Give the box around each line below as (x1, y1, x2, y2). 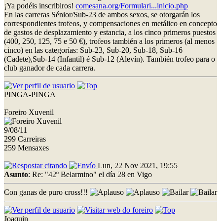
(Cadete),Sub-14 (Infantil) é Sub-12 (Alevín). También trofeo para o (4, 54, 215, 63)
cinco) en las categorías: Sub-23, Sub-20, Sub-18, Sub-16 (4, 45, 183, 54)
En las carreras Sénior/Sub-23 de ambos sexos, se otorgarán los (4, 10, 200, 19)
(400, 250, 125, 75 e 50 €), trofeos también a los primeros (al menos (4, 37, 215, 45)
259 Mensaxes (4, 143, 49, 152)
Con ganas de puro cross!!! (4, 187, 90, 196)
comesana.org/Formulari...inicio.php (75, 1, 188, 10)
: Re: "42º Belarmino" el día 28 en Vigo (28, 170, 152, 179)
